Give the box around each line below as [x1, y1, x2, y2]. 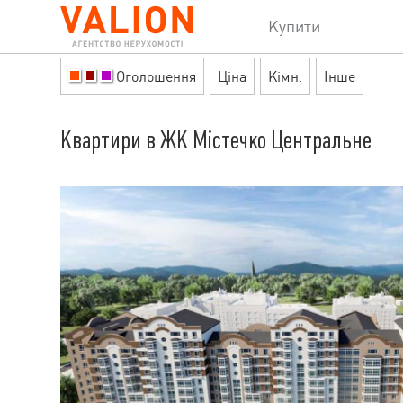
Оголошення [115, 67, 196, 85]
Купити [268, 18, 321, 36]
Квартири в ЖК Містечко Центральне [60, 126, 372, 155]
